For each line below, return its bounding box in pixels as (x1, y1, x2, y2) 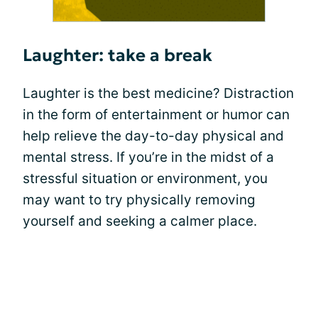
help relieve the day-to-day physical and (23, 128, 284, 145)
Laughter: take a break (23, 45, 212, 67)
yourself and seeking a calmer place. (23, 213, 257, 230)
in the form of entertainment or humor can (23, 106, 290, 124)
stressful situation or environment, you (23, 170, 268, 187)
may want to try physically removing (23, 192, 256, 209)
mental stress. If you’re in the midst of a (23, 149, 274, 166)
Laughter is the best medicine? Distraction (23, 85, 294, 102)
